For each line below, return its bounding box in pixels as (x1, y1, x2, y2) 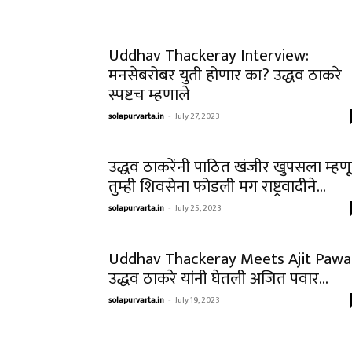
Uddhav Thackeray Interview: (108, 42, 309, 69)
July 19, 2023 (175, 293, 220, 307)
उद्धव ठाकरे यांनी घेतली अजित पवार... (108, 265, 328, 292)
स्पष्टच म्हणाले (108, 81, 190, 108)
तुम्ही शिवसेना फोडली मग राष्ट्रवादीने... (108, 173, 326, 200)
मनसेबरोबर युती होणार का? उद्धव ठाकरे (108, 61, 342, 89)
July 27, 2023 (175, 109, 220, 123)
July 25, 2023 (175, 201, 222, 215)
